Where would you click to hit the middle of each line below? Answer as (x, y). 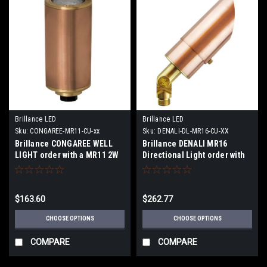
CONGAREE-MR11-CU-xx (65, 131)
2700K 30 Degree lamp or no (67, 166)
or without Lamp (172, 166)
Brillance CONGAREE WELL (64, 143)
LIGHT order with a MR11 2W (67, 155)
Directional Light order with (194, 155)
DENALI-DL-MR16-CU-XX (193, 131)
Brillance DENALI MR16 (185, 143)
